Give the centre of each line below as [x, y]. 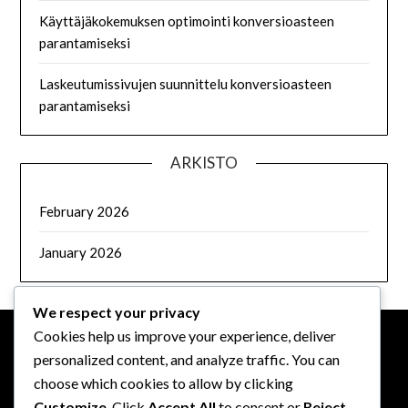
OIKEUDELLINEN [98, 367]
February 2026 [85, 211]
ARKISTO [204, 162]
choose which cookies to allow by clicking [163, 382]
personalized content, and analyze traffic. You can [187, 359]
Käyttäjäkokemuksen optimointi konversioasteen [187, 20]
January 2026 [81, 252]
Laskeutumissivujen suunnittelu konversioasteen [186, 83]
